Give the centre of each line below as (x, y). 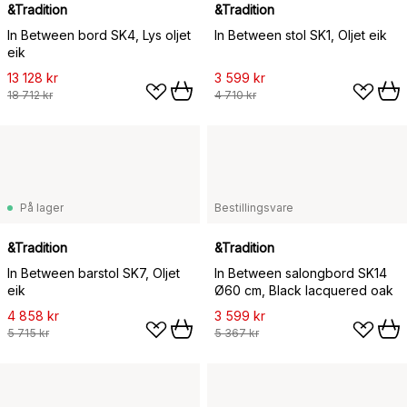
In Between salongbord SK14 (301, 273)
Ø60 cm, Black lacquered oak (304, 290)
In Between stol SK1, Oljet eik (301, 35)
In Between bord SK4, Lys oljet (99, 35)
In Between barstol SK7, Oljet (94, 273)
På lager (42, 208)
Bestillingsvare (254, 208)
